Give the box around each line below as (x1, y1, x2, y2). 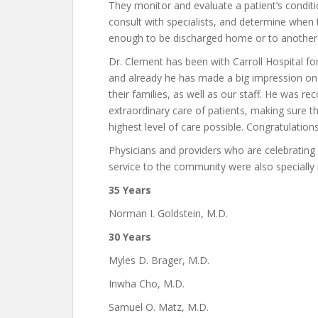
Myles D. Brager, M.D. (109, 253, 209, 267)
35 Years (109, 183, 151, 197)
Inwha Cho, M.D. (109, 277, 185, 290)
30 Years (109, 230, 151, 243)
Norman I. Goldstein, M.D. (109, 207, 228, 220)
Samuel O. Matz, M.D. (109, 300, 209, 314)
